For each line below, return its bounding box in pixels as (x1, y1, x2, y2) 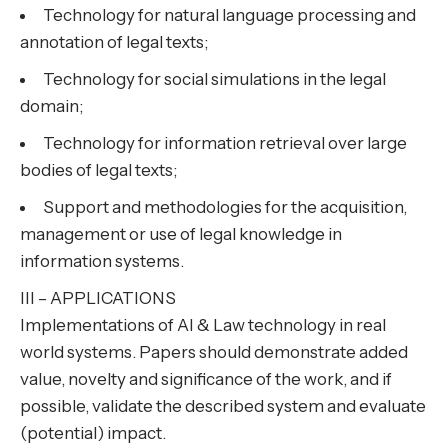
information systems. (20, 251, 184, 272)
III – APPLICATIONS (20, 288, 176, 309)
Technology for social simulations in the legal (43, 69, 386, 90)
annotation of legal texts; (20, 32, 208, 53)
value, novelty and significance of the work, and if (20, 369, 392, 390)
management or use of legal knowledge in (20, 224, 342, 245)
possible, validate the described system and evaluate (20, 396, 426, 417)
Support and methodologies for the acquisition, (43, 197, 407, 218)
